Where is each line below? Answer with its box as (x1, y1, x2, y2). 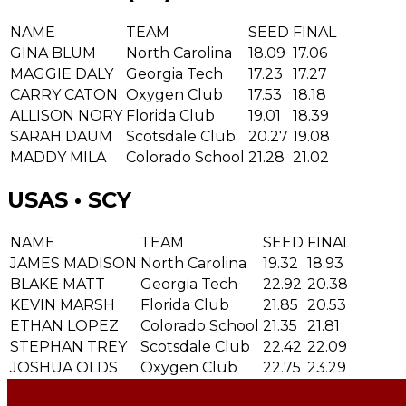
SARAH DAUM (10, 128, 112, 146)
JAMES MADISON (10, 254, 137, 272)
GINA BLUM (10, 44, 96, 63)
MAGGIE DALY (10, 65, 113, 83)
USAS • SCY (7, 186, 131, 213)
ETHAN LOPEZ (10, 316, 119, 334)
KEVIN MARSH (10, 295, 115, 314)
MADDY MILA (10, 149, 106, 167)
